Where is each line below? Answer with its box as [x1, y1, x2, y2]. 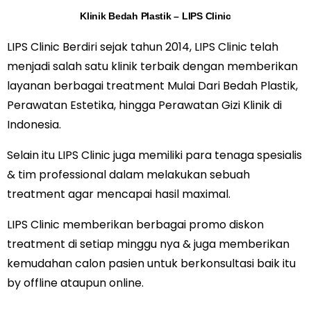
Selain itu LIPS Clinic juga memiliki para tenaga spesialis [7, 147, 302, 163]
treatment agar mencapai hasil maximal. [7, 186, 230, 202]
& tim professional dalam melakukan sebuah [7, 167, 250, 183]
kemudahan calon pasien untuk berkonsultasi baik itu [7, 255, 296, 271]
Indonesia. [7, 117, 61, 133]
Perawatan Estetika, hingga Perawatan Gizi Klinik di [7, 97, 282, 113]
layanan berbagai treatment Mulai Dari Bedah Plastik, [7, 78, 298, 94]
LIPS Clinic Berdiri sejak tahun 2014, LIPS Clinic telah [7, 39, 278, 55]
